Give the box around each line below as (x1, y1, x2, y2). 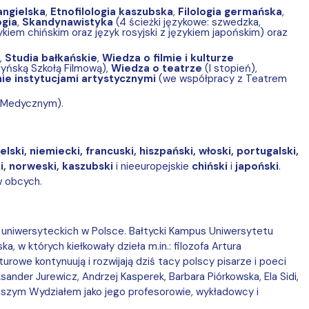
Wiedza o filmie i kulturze (101, 50, 234, 65)
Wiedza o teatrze (110, 61, 205, 75)
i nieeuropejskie (115, 159, 192, 173)
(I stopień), (204, 61, 257, 75)
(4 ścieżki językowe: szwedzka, (112, 15, 261, 29)
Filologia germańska (177, 5, 282, 19)
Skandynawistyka (21, 15, 113, 29)
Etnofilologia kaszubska (50, 5, 173, 19)
